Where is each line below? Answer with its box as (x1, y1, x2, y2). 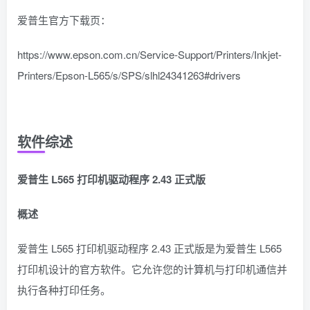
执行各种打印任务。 (17, 282, 111, 298)
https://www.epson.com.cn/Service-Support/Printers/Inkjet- (17, 47, 282, 62)
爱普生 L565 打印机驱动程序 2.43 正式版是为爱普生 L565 (17, 241, 282, 256)
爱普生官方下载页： (17, 12, 111, 28)
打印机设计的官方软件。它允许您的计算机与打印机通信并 (17, 262, 287, 277)
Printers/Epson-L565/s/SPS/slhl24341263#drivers (17, 68, 241, 83)
